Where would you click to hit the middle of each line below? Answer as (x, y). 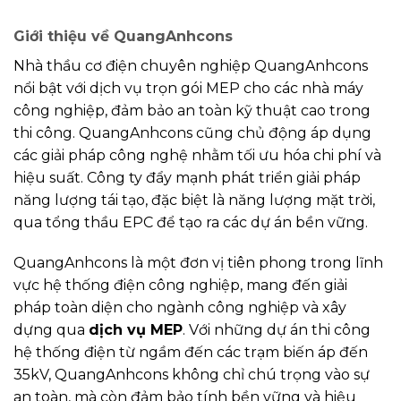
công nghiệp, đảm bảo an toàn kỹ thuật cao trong (192, 110)
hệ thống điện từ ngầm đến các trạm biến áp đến (191, 353)
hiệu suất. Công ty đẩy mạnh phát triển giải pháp (187, 177)
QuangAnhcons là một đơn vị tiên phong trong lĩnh (198, 263)
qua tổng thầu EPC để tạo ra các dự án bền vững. (191, 222)
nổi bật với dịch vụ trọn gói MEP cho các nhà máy (188, 88)
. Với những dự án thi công (277, 330)
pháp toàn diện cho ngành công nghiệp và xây (180, 308)
